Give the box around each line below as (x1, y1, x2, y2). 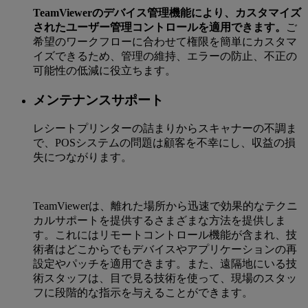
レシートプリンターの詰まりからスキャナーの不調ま (33, 122, 297, 135)
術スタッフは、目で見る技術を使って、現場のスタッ (33, 272, 297, 285)
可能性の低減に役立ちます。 (33, 65, 176, 77)
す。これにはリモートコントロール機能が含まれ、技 (33, 229, 297, 241)
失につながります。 (33, 151, 132, 164)
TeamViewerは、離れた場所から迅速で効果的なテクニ (33, 200, 298, 212)
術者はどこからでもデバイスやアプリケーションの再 (33, 243, 297, 256)
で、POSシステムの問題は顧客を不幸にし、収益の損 (33, 137, 296, 149)
